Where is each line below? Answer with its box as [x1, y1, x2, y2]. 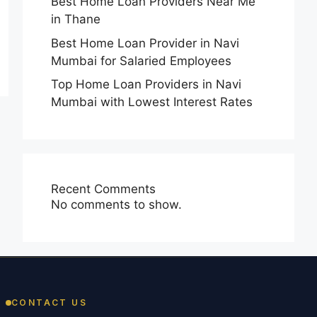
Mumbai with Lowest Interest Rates [51, 95, 253, 109]
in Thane [51, 12, 100, 26]
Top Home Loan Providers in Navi [51, 77, 241, 91]
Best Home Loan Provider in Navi [51, 35, 239, 50]
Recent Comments [51, 182, 156, 196]
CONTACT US [11, 297, 87, 308]
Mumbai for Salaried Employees [51, 53, 231, 68]
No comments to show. [51, 197, 182, 212]
